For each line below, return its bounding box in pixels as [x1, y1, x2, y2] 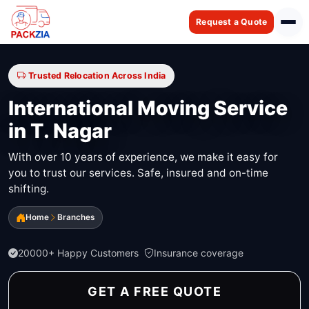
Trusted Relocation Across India [28, 70, 166, 81]
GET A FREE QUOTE [88, 284, 221, 299]
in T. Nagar [8, 119, 112, 143]
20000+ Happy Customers [18, 247, 139, 259]
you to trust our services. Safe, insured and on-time [8, 166, 268, 179]
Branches [57, 212, 95, 223]
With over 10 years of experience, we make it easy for [8, 150, 278, 163]
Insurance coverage [154, 247, 243, 259]
